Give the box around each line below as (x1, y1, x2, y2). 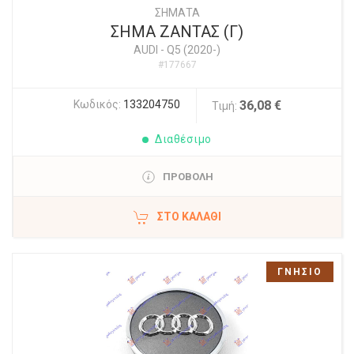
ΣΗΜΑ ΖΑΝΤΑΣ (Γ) (111, 22, 243, 41)
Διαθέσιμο (155, 133, 212, 145)
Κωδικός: (73, 98, 123, 111)
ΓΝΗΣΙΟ (277, 266, 322, 277)
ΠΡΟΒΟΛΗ (162, 171, 213, 183)
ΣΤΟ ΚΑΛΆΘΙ (157, 210, 221, 223)
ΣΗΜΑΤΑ (154, 6, 200, 19)
